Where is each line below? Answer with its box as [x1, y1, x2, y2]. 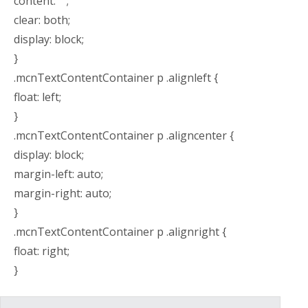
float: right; [14, 243, 69, 258]
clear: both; [14, 12, 70, 27]
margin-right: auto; [14, 185, 111, 201]
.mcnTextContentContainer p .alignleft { [14, 69, 218, 85]
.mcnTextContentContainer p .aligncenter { [14, 127, 234, 143]
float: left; [14, 89, 61, 104]
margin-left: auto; [14, 166, 103, 181]
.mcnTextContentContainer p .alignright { [14, 223, 226, 239]
